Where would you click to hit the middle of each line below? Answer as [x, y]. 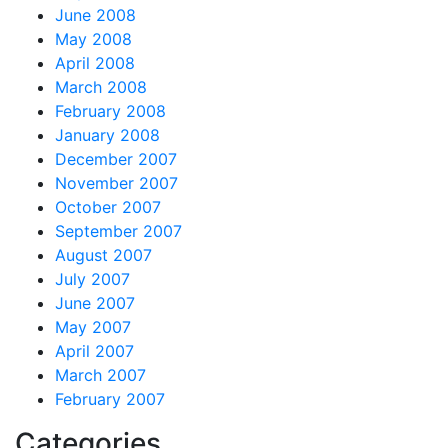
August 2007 [103, 254]
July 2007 [92, 278]
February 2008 [110, 110]
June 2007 [95, 302]
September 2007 [118, 230]
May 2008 [93, 38]
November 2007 [116, 182]
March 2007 [100, 374]
